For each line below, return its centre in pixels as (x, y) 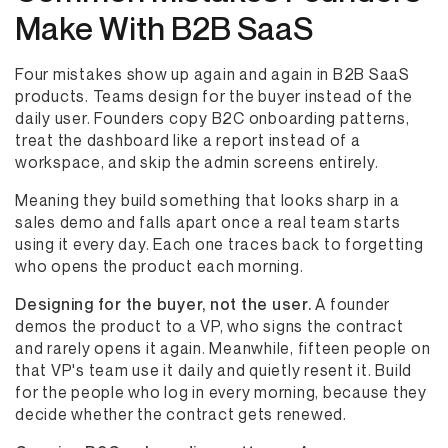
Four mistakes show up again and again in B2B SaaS (212, 74)
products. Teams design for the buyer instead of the (214, 96)
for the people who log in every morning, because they (221, 392)
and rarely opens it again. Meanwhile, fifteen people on (223, 348)
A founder (350, 304)
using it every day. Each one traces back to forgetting (219, 244)
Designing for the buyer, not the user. (163, 304)
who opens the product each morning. (159, 266)
